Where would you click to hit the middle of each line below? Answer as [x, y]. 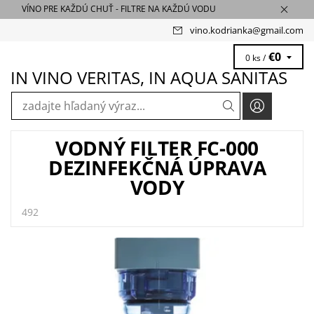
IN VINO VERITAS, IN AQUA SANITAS [149, 77]
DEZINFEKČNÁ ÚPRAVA [157, 167]
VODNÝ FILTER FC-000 [157, 148]
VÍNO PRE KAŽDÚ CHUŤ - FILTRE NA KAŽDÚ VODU [119, 9]
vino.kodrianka [221, 30]
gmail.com [282, 30]
